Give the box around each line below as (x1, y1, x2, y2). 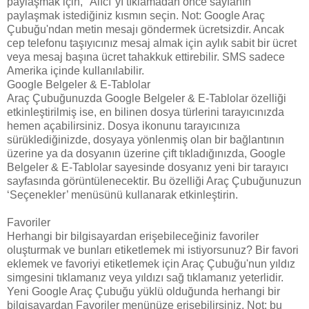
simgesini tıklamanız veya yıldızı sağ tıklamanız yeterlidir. (7, 271, 283, 283)
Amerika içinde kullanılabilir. (7, 64, 144, 77)
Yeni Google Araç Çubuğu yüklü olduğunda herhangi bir (7, 285, 280, 297)
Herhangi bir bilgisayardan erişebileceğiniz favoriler (7, 230, 259, 242)
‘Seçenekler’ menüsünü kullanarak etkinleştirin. (7, 188, 238, 201)
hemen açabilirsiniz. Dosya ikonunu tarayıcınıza (7, 119, 240, 132)
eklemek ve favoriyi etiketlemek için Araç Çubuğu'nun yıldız (7, 257, 295, 270)
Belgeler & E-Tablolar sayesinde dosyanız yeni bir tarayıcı (7, 161, 288, 173)
